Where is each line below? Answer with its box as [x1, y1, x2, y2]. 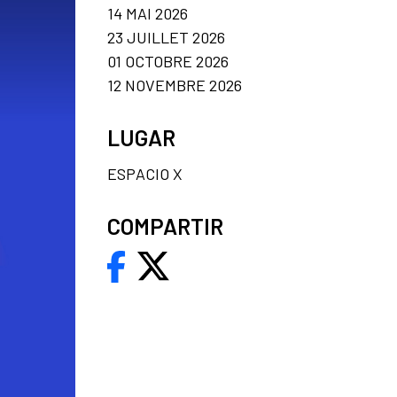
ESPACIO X [107, 163, 183, 183]
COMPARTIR [107, 212, 223, 239]
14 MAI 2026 [107, 3, 188, 23]
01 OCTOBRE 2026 [107, 51, 229, 71]
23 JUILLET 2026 [107, 27, 225, 47]
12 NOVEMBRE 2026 [107, 74, 242, 95]
